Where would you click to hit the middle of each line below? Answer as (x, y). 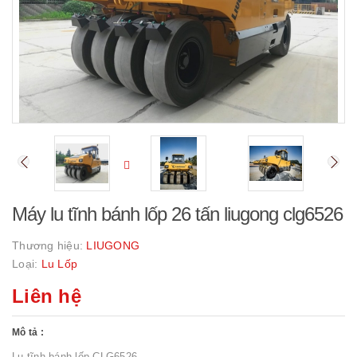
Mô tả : (28, 332)
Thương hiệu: (49, 245)
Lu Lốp (59, 264)
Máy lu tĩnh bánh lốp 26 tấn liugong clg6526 (177, 214)
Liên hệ (47, 296)
